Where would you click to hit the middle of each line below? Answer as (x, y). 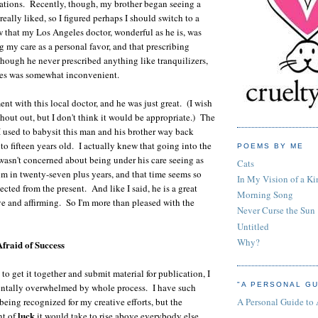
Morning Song (265, 195)
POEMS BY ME (271, 146)
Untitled (253, 226)
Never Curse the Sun (276, 210)
